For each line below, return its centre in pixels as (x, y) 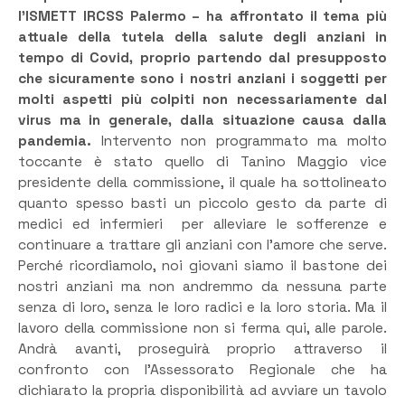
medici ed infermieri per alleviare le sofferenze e (202, 224)
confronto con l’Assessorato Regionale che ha (202, 369)
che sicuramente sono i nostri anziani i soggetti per (202, 78)
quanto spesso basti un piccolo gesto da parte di (202, 203)
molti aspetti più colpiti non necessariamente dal (202, 99)
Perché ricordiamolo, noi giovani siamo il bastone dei (202, 265)
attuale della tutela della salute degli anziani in (202, 37)
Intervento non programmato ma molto (244, 141)
